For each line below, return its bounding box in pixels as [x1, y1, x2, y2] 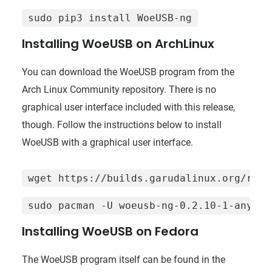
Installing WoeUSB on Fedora [21, 222, 199, 240]
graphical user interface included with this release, [21, 101, 235, 113]
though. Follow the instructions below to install [21, 118, 222, 131]
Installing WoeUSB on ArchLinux [21, 35, 214, 52]
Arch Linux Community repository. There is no [21, 83, 216, 95]
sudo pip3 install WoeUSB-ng [27, 12, 192, 24]
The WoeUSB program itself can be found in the [21, 253, 225, 265]
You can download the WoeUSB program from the [21, 66, 234, 78]
